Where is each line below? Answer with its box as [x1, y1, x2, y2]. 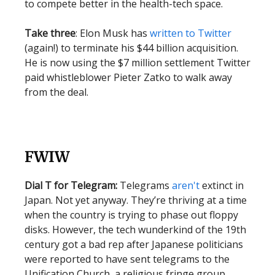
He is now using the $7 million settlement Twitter [25, 56, 250, 69]
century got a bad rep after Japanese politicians [25, 238, 243, 251]
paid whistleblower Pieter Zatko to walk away [25, 71, 232, 84]
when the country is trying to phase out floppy [25, 208, 238, 222]
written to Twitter [150, 26, 231, 40]
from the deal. [25, 85, 88, 99]
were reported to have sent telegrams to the [25, 252, 230, 266]
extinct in [199, 179, 244, 192]
